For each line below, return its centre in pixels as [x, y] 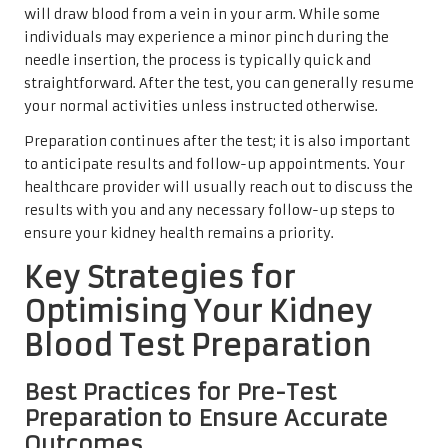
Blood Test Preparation [197, 346]
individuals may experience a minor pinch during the [206, 38]
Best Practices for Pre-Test [180, 392]
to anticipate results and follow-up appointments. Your [214, 165]
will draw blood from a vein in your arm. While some [202, 15]
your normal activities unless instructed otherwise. [201, 107]
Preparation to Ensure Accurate [206, 418]
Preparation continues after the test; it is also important [217, 142]
